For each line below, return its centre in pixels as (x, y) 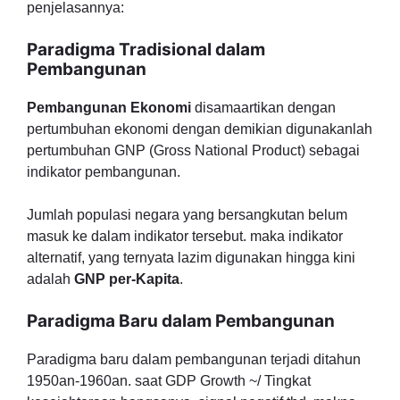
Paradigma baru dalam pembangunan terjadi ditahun (194, 359)
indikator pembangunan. (104, 172)
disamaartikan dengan (265, 108)
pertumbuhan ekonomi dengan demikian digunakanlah (200, 129)
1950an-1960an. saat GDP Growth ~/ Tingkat (169, 381)
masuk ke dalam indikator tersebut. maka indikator (185, 236)
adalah (50, 279)
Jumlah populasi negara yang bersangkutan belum (187, 215)
